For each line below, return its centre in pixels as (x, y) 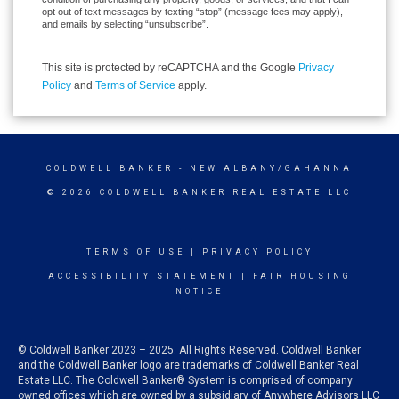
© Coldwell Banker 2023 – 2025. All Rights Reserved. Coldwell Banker (189, 350)
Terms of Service (135, 85)
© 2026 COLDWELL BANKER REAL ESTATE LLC (199, 192)
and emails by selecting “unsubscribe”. (125, 24)
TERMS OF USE (135, 252)
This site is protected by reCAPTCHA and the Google (170, 68)
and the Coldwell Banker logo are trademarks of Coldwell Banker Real (188, 365)
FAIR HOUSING (302, 276)
